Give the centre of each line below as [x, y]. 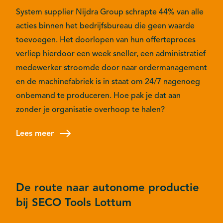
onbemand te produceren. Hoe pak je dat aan [98, 95]
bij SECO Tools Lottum [74, 202]
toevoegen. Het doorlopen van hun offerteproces [106, 40]
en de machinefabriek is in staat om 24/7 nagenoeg [108, 81]
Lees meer [35, 133]
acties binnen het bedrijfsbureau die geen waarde [105, 26]
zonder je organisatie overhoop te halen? [90, 109]
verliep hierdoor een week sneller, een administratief [111, 54]
